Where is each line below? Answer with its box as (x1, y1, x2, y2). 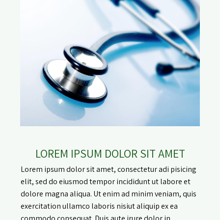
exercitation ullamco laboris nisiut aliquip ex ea (21, 200, 178, 211)
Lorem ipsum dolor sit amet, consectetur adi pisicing (21, 164, 196, 174)
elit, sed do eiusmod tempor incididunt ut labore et (21, 176, 191, 187)
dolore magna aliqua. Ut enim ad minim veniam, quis (21, 188, 196, 199)
